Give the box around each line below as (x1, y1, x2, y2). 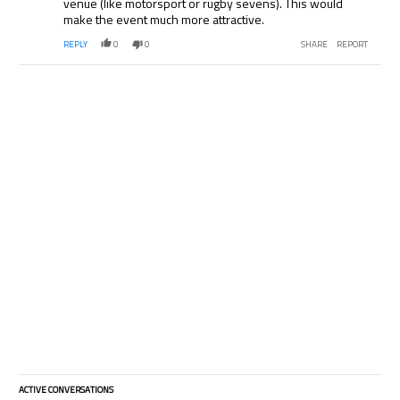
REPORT (336, 37, 368, 52)
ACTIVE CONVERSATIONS (19, 383, 114, 397)
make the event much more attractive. (63, 10, 265, 29)
